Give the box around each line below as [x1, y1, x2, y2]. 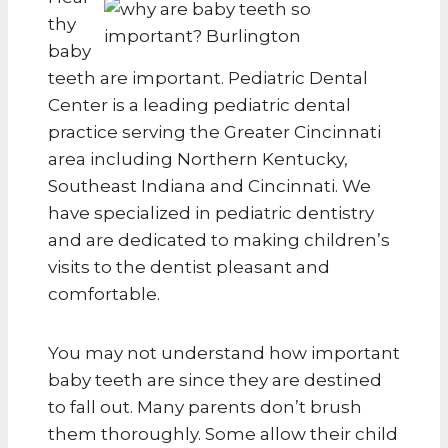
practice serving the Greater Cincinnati [48, 121, 381, 142]
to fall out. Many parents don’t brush [48, 396, 362, 417]
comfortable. [48, 283, 160, 304]
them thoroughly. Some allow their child [48, 423, 398, 444]
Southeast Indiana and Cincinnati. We [48, 175, 371, 196]
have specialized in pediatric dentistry [48, 202, 374, 223]
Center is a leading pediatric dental [48, 94, 351, 115]
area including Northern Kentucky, [48, 148, 348, 169]
